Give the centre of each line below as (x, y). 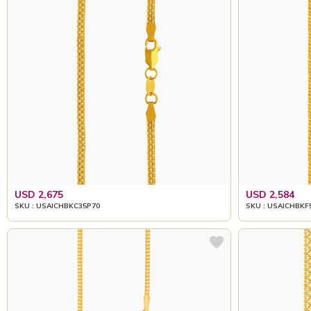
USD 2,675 (39, 194)
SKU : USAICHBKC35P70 (57, 205)
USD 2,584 (270, 194)
